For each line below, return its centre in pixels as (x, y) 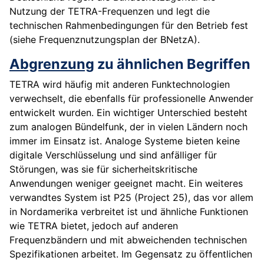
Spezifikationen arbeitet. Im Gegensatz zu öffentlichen (131, 254)
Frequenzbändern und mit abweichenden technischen (128, 240)
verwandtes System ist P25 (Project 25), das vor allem (131, 198)
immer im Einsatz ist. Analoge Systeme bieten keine (125, 141)
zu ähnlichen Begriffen (172, 64)
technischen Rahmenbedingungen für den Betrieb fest (129, 26)
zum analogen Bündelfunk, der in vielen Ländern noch (128, 127)
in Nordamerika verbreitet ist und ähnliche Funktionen (129, 212)
